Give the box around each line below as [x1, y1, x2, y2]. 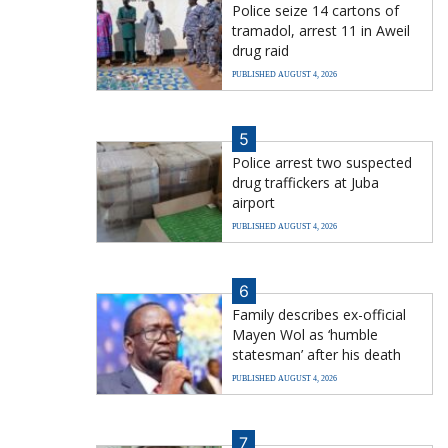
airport [232, 192, 275, 212]
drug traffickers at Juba [232, 172, 379, 192]
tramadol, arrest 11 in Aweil [232, 20, 410, 40]
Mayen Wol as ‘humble [232, 324, 378, 344]
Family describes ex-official [232, 304, 406, 324]
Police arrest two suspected [232, 152, 412, 172]
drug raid [232, 40, 289, 60]
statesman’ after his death [232, 344, 401, 364]
